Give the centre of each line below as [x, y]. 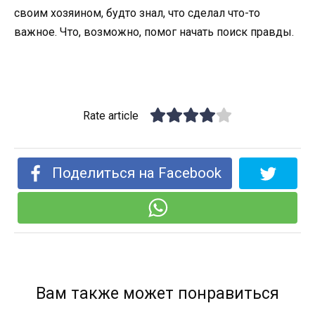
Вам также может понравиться [157, 294]
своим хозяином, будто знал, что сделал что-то [137, 13]
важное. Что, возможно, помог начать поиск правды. [154, 32]
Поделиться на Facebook [137, 173]
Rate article [111, 116]
